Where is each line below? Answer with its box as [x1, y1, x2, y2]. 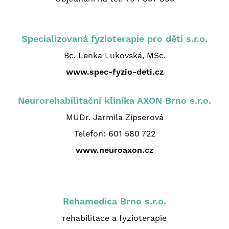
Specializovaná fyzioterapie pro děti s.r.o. [21, 33, 208, 44]
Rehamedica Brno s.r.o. [63, 195, 166, 207]
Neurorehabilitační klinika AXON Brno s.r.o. [18, 95, 211, 106]
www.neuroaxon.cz [76, 145, 153, 155]
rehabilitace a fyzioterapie [62, 213, 167, 223]
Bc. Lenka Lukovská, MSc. [63, 50, 166, 60]
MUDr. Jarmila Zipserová [65, 112, 164, 122]
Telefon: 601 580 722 [74, 128, 155, 139]
